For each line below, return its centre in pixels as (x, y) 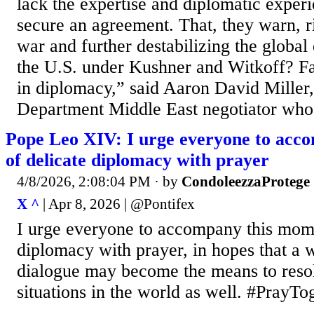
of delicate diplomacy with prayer (137, 161)
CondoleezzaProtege (246, 182)
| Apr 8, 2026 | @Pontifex (117, 204)
